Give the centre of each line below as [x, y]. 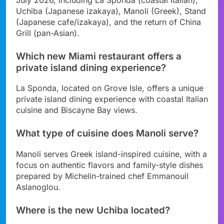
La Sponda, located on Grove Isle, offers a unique [110, 88]
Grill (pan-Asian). [48, 33]
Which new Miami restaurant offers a [99, 56]
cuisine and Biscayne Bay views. [77, 110]
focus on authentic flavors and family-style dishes [109, 165]
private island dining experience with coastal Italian [112, 99]
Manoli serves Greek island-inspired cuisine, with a [111, 154]
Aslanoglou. [38, 187]
